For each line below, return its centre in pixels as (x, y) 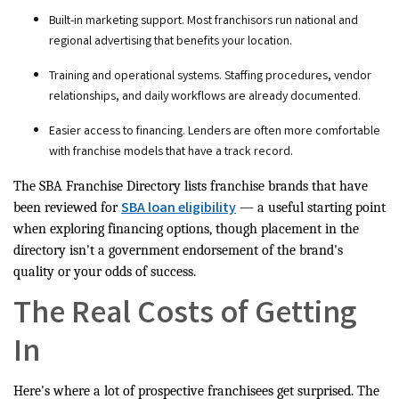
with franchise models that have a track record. (171, 153)
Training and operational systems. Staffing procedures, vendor (210, 77)
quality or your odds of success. (105, 272)
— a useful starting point (311, 208)
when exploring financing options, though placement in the (186, 229)
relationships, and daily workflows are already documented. (205, 98)
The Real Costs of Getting (185, 317)
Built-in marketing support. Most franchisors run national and (204, 22)
